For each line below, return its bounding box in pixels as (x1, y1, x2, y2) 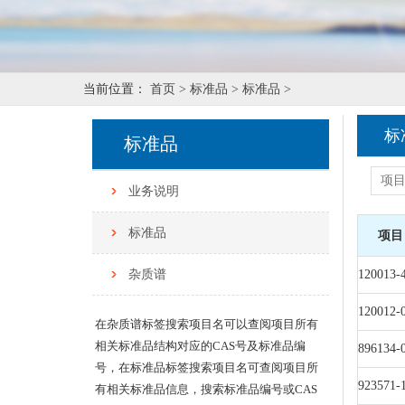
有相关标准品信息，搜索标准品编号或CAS (94, 382, 317, 397)
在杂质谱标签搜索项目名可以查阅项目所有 (94, 317, 318, 332)
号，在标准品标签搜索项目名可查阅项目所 (94, 361, 318, 375)
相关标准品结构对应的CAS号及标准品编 (94, 339, 306, 353)
